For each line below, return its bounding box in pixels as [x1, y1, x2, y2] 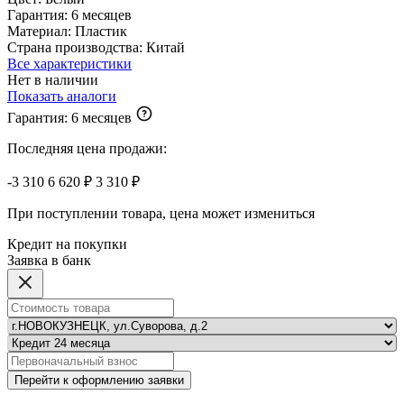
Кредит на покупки [7, 235, 127, 252]
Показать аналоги [7, 87, 116, 104]
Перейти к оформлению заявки [72, 372, 184, 387]
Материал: [7, 23, 75, 39]
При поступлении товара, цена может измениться [7, 205, 315, 221]
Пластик [75, 23, 127, 39]
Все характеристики [7, 55, 132, 71]
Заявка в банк [7, 252, 91, 268]
